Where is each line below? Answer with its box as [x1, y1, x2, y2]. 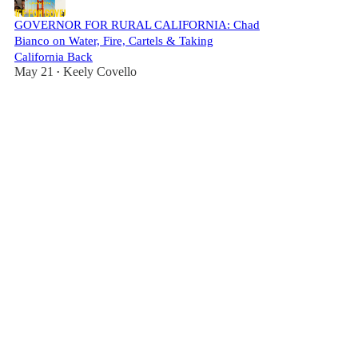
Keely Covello [63, 65, 137, 78]
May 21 [14, 65, 54, 78]
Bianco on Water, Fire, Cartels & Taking [14, 34, 213, 47]
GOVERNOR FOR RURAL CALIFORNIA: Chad [14, 18, 260, 31]
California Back [14, 50, 93, 63]
